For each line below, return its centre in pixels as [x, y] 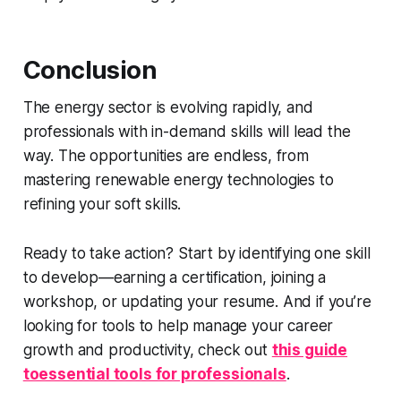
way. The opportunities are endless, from [166, 156]
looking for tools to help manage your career [178, 326]
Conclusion [90, 71]
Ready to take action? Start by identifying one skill [196, 254]
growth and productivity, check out [147, 350]
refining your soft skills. [102, 205]
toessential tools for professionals [154, 375]
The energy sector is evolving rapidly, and [168, 108]
